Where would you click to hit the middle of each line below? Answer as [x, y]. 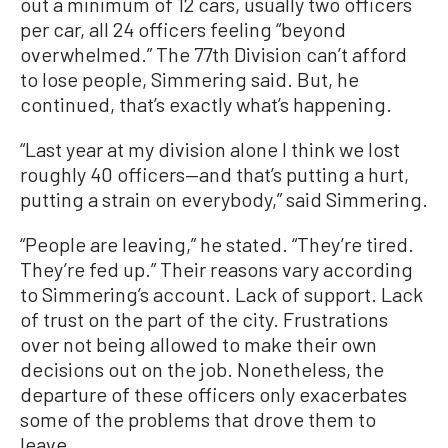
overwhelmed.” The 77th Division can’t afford [213, 54]
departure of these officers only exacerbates [213, 394]
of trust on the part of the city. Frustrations [204, 319]
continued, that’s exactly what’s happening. [206, 104]
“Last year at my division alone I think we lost [210, 149]
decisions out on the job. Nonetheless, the [202, 369]
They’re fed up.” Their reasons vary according [216, 269]
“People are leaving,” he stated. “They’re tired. [217, 244]
